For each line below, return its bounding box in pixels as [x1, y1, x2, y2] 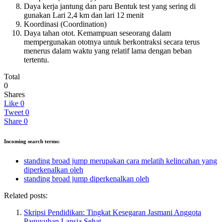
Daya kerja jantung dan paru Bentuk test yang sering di [24, 1, 196, 10]
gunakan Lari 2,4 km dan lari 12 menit [24, 10, 144, 19]
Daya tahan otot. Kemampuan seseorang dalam [24, 28, 171, 37]
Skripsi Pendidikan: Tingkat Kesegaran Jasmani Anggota [24, 208, 201, 217]
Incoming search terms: [4, 138, 60, 144]
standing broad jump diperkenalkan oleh [24, 174, 149, 183]
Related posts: [4, 191, 48, 200]
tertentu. [24, 55, 49, 64]
